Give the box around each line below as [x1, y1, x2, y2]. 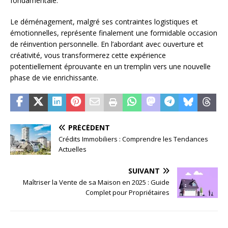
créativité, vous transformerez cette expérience [10, 50, 166, 60]
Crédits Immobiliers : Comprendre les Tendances [59, 134, 208, 144]
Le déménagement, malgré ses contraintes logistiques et [10, 16, 198, 26]
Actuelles [59, 144, 87, 154]
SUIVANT [128, 165, 160, 176]
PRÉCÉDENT [68, 122, 110, 132]
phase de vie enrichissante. [10, 72, 98, 82]
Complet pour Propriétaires [85, 187, 169, 197]
